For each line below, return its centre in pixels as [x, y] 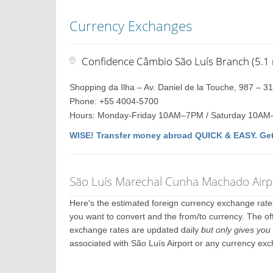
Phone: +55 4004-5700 [114, 101]
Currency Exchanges [131, 26]
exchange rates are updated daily [136, 230]
